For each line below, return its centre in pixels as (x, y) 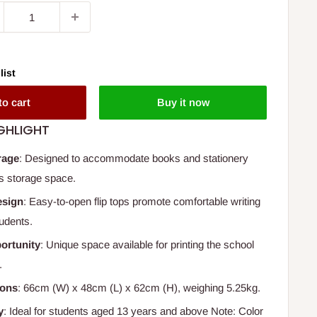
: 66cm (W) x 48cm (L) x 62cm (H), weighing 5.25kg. (139, 288)
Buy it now (183, 103)
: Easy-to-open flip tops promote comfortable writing (142, 202)
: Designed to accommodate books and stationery (134, 158)
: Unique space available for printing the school (148, 245)
